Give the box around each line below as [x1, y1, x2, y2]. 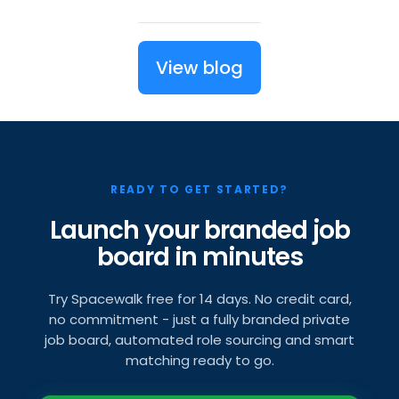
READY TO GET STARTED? [110, 182, 289, 198]
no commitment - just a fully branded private [49, 310, 350, 330]
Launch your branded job [49, 213, 350, 248]
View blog [156, 55, 243, 81]
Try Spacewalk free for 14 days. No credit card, [47, 289, 352, 309]
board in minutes [96, 240, 303, 275]
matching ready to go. [125, 351, 274, 370]
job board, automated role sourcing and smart [45, 330, 354, 350]
